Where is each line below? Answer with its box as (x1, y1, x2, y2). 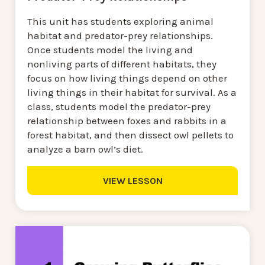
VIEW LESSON (102, 175, 163, 187)
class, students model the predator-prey (27, 101, 211, 113)
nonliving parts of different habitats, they (27, 58, 216, 70)
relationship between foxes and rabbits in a (27, 115, 227, 127)
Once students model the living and (27, 44, 193, 56)
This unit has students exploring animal (27, 15, 214, 28)
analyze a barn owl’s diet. (27, 143, 143, 156)
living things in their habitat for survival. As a (27, 86, 237, 99)
